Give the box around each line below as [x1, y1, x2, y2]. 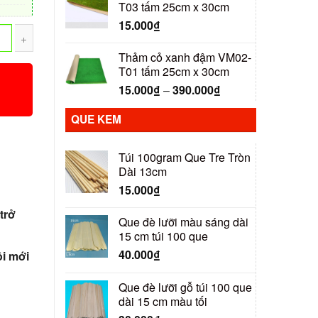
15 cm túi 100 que [119, 228, 208, 245]
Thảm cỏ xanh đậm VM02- [119, 49, 251, 66]
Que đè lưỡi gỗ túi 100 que [119, 278, 252, 295]
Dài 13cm [119, 163, 167, 180]
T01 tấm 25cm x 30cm [119, 63, 229, 80]
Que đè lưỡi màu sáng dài [119, 214, 248, 231]
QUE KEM [71, 111, 121, 127]
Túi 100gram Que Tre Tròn [119, 148, 251, 165]
